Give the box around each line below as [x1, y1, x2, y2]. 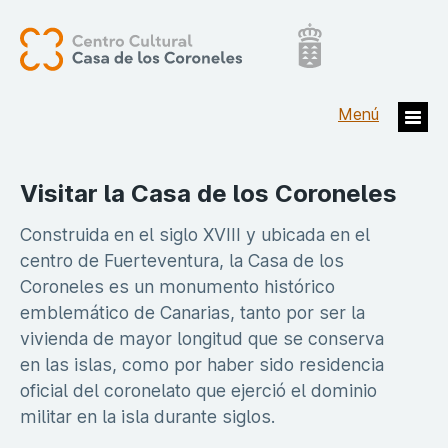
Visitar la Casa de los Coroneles [20, 178, 397, 208]
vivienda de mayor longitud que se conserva [20, 327, 384, 349]
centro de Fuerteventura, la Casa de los [20, 249, 344, 271]
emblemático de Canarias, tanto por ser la [20, 301, 365, 323]
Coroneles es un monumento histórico [20, 275, 335, 297]
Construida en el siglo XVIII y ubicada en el [20, 223, 370, 245]
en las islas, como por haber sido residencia [20, 353, 384, 375]
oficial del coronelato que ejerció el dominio [20, 379, 377, 401]
